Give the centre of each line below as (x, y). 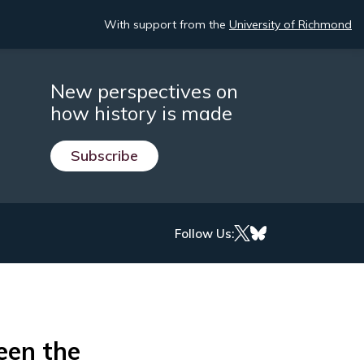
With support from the (167, 24)
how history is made (141, 113)
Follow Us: (204, 233)
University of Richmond (290, 24)
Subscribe (104, 156)
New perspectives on (144, 91)
